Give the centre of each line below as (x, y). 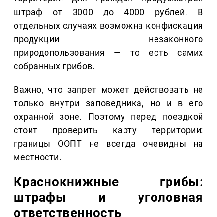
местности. (38, 157)
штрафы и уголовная (108, 197)
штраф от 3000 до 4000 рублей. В (108, 12)
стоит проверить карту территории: (108, 130)
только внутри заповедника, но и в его (108, 103)
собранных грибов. (54, 66)
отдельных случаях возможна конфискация (108, 26)
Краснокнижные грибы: (108, 182)
